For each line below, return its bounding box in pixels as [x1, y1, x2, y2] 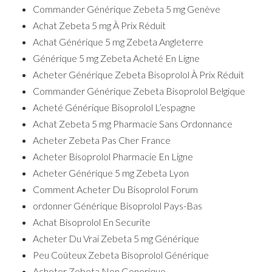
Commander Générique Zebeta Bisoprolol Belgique [33, 84, 245, 97]
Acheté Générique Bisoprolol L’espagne [33, 101, 195, 113]
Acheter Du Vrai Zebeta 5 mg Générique [33, 232, 199, 244]
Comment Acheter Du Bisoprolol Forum [33, 183, 198, 195]
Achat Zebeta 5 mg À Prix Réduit [33, 19, 166, 31]
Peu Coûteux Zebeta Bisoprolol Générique [33, 248, 209, 260]
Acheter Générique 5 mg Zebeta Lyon [33, 166, 189, 178]
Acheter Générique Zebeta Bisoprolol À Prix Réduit [33, 68, 244, 80]
